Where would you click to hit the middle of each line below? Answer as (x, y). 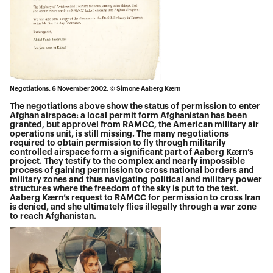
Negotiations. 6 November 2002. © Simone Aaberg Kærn (95, 89)
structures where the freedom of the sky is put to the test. (125, 189)
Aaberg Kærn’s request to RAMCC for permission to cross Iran (135, 198)
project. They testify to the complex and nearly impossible (128, 161)
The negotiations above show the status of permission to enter (135, 107)
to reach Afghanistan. (55, 216)
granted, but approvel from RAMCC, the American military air (135, 125)
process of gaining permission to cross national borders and (132, 171)
